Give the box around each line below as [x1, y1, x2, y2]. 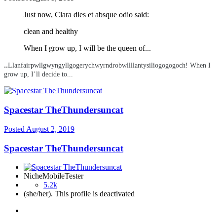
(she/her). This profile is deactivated [24, 189, 135, 198]
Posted [4, 124, 26, 133]
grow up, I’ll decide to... [4, 71, 73, 78]
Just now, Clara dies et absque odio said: [24, 10, 149, 19]
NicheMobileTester [24, 172, 83, 181]
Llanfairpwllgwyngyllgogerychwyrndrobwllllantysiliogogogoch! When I [8, 62, 211, 70]
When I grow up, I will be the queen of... [24, 44, 151, 53]
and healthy [40, 27, 78, 36]
